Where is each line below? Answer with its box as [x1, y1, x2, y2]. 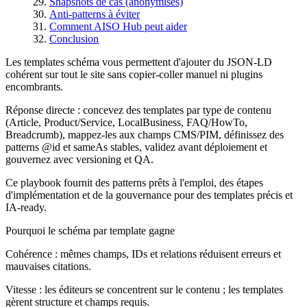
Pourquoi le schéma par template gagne [5, 224, 175, 236]
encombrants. [5, 80, 63, 93]
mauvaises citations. [5, 260, 91, 272]
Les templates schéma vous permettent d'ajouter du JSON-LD [5, 56, 272, 68]
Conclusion [49, 32, 99, 45]
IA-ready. [5, 201, 47, 213]
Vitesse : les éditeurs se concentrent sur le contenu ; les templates [5, 283, 283, 295]
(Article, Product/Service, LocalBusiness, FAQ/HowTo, [5, 116, 247, 128]
